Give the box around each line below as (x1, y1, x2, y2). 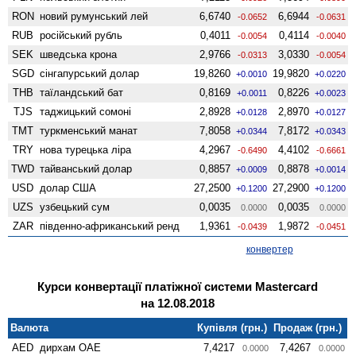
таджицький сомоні (40, 105, 132, 118)
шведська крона (40, 48, 118, 60)
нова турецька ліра (40, 143, 132, 156)
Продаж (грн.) (273, 321, 342, 334)
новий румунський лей (40, 10, 149, 22)
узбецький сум (40, 200, 110, 213)
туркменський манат (40, 124, 138, 137)
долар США (40, 181, 97, 194)
